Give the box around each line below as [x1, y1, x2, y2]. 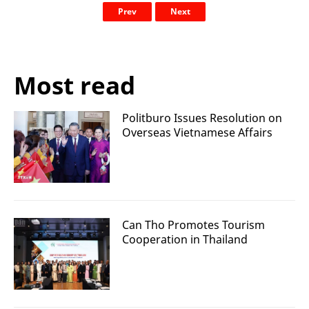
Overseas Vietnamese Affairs [122, 124, 272, 140]
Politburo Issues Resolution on [122, 110, 282, 126]
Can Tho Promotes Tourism [122, 217, 265, 232]
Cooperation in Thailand [122, 232, 248, 247]
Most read [14, 68, 135, 101]
